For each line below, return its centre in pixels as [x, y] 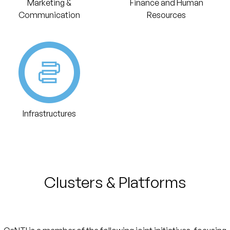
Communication [49, 15]
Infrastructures [49, 113]
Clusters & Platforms [115, 182]
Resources [166, 15]
